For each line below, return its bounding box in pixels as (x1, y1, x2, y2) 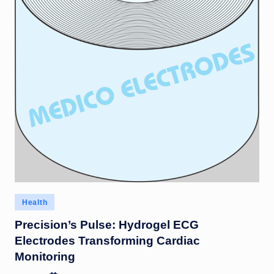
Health (22, 198, 48, 207)
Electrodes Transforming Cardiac (15, 234, 200, 247)
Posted (14, 195, 40, 205)
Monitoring (15, 250, 75, 263)
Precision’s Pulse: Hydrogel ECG (15, 218, 199, 231)
